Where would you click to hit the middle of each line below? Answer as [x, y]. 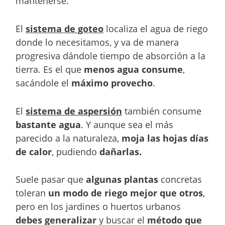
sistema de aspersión [74, 111]
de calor [34, 151]
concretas [180, 180]
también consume [162, 111]
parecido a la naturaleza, [69, 138]
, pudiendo [75, 151]
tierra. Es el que [49, 69]
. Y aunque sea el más [127, 124]
